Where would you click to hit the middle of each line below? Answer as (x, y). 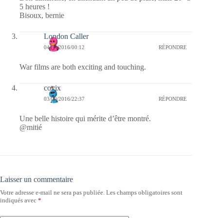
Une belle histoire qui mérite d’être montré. (85, 119)
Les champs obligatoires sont (144, 193)
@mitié (31, 127)
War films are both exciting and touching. (83, 67)
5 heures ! (35, 7)
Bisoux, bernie (42, 16)
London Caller (66, 36)
